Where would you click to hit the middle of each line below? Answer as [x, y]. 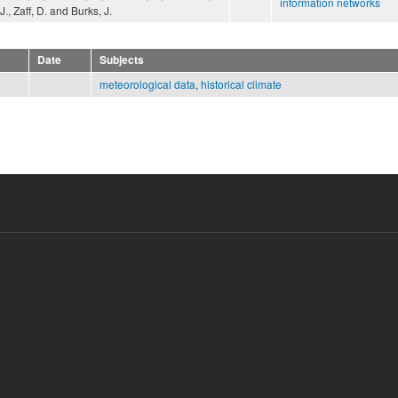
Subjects [122, 60]
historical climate [241, 84]
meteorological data [147, 84]
